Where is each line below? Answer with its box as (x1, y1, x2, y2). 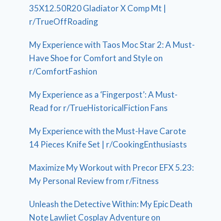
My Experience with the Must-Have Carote (29, 125, 186, 136)
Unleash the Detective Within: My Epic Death (29, 198, 193, 209)
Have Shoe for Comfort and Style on (29, 52, 163, 63)
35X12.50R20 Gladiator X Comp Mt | (29, 2, 167, 13)
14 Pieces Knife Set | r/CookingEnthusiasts (29, 139, 187, 149)
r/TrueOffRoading (29, 16, 99, 27)
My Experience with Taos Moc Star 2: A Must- (29, 39, 195, 50)
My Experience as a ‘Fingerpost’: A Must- (29, 89, 178, 100)
